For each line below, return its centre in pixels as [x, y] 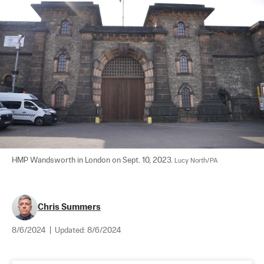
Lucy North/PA [196, 161]
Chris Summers [69, 207]
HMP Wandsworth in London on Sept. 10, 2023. [93, 160]
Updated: [71, 230]
